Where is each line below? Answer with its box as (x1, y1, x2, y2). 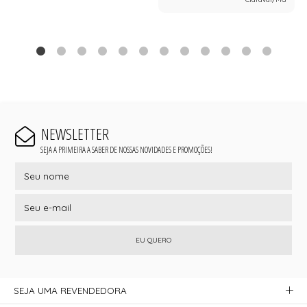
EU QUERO (136, 236, 171, 245)
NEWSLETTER (40, 123, 109, 145)
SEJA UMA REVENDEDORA (14, 285, 127, 297)
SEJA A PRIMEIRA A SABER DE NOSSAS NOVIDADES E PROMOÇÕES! (40, 144, 212, 156)
